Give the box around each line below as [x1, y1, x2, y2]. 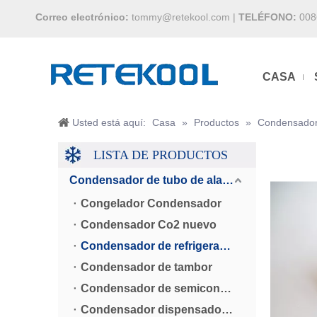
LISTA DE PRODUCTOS [93, 148, 228, 162]
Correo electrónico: [35, 11, 132, 23]
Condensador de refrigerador [219, 240, 231, 252]
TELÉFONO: [238, 11, 296, 23]
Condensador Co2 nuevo [81, 219, 217, 231]
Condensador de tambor [81, 261, 212, 273]
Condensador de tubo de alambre [222, 174, 234, 186]
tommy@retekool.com [132, 11, 230, 23]
